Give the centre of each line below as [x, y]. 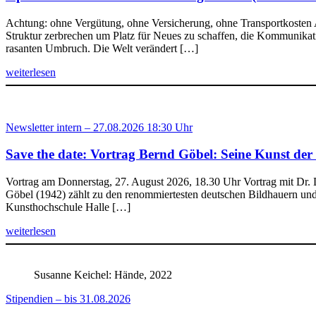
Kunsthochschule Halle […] [68, 207]
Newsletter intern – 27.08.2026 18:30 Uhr [99, 127]
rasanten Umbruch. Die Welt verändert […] [102, 48]
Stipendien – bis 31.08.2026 [68, 298]
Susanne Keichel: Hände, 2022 [103, 274]
